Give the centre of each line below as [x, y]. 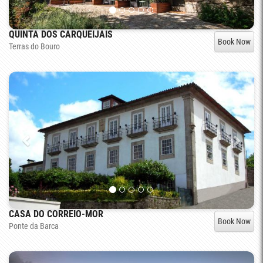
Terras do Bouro [34, 46]
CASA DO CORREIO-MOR [56, 214]
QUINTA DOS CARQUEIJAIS [61, 34]
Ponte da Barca [34, 226]
